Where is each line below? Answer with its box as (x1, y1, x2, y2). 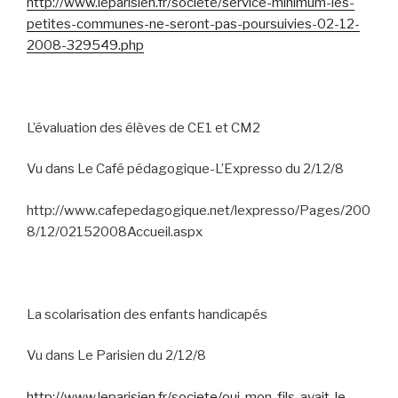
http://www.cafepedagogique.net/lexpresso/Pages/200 (27, 202, 370, 219)
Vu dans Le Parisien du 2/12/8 (27, 347, 206, 363)
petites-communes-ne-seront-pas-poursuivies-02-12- (27, 15, 360, 32)
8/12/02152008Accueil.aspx (27, 223, 203, 240)
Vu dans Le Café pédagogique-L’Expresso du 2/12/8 (27, 161, 344, 177)
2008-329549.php (27, 36, 144, 53)
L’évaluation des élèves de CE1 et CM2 (27, 119, 260, 136)
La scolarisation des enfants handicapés (27, 306, 267, 322)
